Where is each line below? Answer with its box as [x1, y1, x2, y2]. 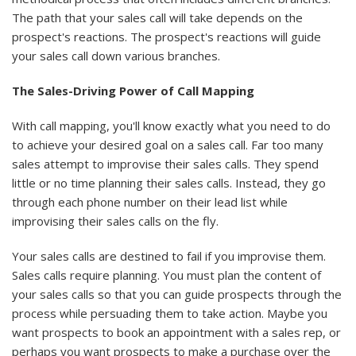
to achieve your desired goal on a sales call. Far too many [12, 137, 323, 153]
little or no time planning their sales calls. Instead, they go [12, 175, 326, 192]
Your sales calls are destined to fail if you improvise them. [12, 248, 326, 265]
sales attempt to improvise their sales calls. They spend [12, 156, 319, 172]
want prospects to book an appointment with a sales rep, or [12, 324, 341, 341]
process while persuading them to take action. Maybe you [12, 305, 327, 322]
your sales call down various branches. [12, 48, 223, 64]
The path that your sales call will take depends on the [12, 10, 303, 26]
